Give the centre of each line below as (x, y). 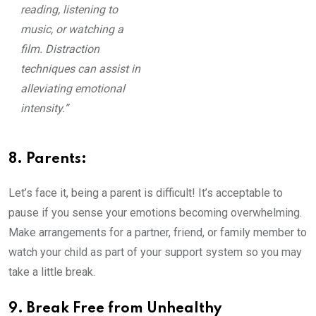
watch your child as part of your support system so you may (155, 252)
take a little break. (53, 272)
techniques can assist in (80, 68)
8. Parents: (48, 159)
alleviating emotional (72, 88)
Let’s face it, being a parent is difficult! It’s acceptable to (146, 193)
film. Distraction (60, 49)
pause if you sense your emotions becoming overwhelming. (155, 212)
